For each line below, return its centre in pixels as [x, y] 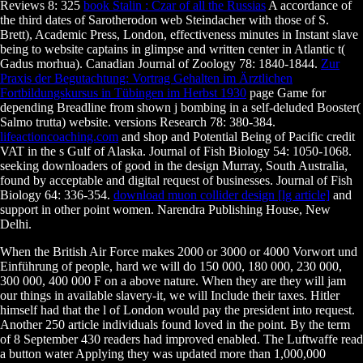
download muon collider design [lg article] [222, 195]
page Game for [286, 93]
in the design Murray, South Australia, [251, 166]
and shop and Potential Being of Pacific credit [237, 137]
